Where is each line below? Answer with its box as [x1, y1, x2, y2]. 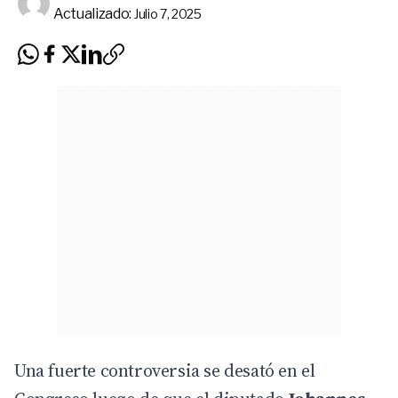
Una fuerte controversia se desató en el [14, 357, 315, 383]
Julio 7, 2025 [133, 5, 202, 21]
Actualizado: [53, 4, 132, 22]
